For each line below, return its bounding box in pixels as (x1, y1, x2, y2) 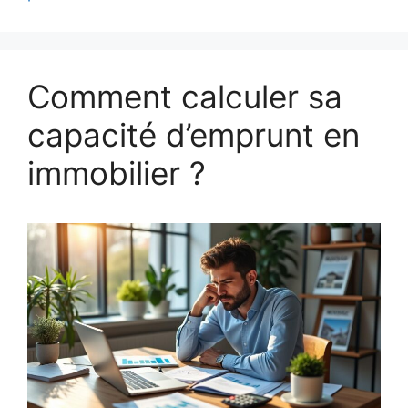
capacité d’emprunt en (27, 116, 360, 155)
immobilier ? (27, 154, 206, 193)
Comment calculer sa (27, 77, 342, 117)
